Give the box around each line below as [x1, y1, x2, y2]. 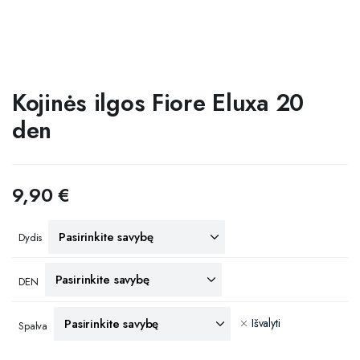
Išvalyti [251, 315, 280, 332]
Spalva [18, 317, 48, 333]
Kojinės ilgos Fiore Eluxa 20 [12, 85, 304, 120]
